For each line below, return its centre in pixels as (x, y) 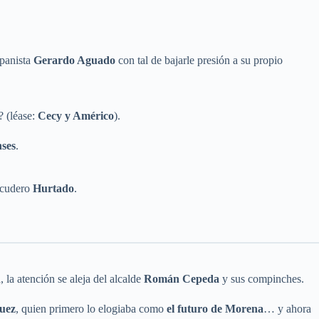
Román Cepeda (182, 279)
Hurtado (53, 189)
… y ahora (287, 309)
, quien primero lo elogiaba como (91, 309)
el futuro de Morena (215, 309)
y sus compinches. (262, 279)
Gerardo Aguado (74, 61)
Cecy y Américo (76, 116)
